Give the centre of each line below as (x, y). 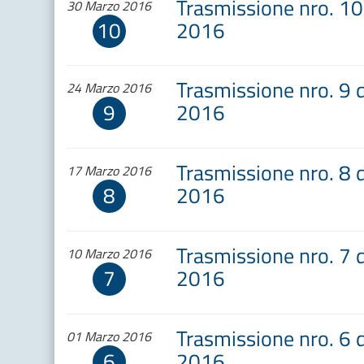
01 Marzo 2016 (109, 336)
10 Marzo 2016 (109, 253)
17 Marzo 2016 (109, 171)
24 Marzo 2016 (109, 88)
